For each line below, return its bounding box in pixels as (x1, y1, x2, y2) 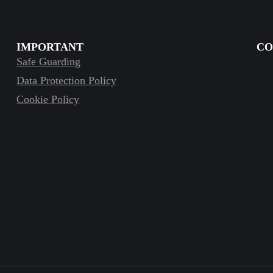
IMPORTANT (16, 40, 84, 53)
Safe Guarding (16, 55, 81, 68)
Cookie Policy (16, 93, 80, 105)
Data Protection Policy (16, 74, 117, 87)
